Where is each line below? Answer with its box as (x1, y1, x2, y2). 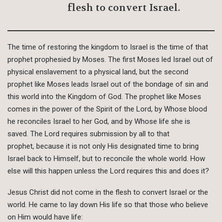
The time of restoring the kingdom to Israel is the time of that (7, 43, 208, 52)
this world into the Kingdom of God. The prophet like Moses (7, 92, 201, 102)
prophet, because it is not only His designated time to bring (7, 142, 199, 151)
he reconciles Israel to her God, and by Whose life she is (7, 117, 190, 126)
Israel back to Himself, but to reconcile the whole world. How (7, 154, 205, 164)
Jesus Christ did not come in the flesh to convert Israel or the (7, 188, 208, 197)
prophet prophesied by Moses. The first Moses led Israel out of (7, 55, 213, 64)
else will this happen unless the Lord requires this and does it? (7, 166, 209, 176)
